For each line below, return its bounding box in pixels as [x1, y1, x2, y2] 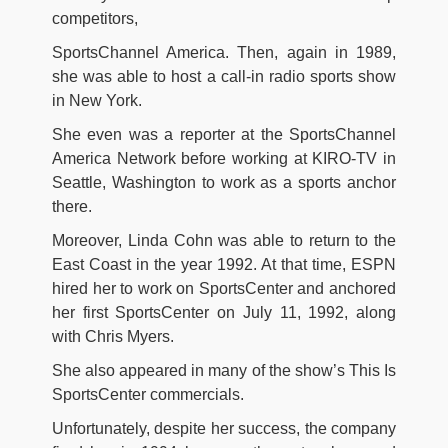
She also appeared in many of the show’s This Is [52, 361, 396, 379]
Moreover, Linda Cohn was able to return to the [52, 231, 396, 249]
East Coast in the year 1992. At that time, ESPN [52, 255, 396, 273]
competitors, [52, 9, 138, 27]
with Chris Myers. [52, 327, 174, 345]
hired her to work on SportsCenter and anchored [52, 279, 396, 297]
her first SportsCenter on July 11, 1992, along [52, 303, 396, 321]
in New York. [52, 91, 142, 109]
